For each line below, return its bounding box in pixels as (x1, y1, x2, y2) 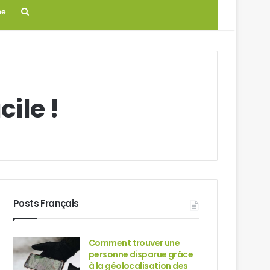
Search (29, 6, 57, 16)
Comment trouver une (89, 237, 180, 249)
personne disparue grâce (89, 248, 193, 260)
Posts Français (13, 197, 79, 210)
